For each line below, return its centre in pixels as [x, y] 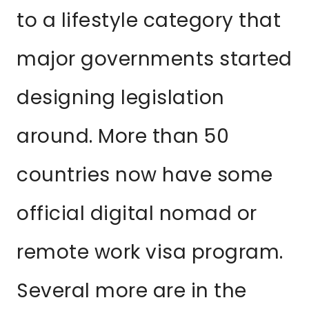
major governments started [154, 59]
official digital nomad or [137, 214]
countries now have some [145, 175]
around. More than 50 [123, 137]
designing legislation [121, 98]
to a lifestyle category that [149, 21]
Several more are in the [132, 291]
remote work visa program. [150, 252]
